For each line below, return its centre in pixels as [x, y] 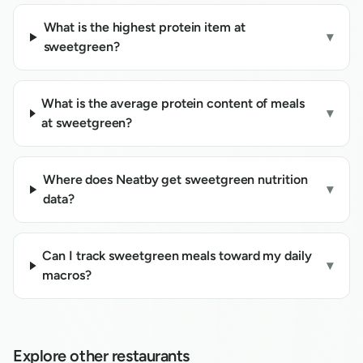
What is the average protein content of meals [173, 103]
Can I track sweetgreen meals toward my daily [177, 256]
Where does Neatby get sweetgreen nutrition [175, 179]
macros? [67, 275]
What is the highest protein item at [144, 27]
